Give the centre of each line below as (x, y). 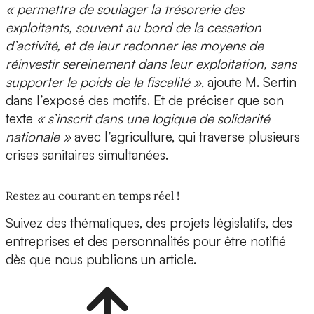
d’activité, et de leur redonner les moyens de (135, 46)
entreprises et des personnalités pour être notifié (146, 241)
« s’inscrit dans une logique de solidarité (153, 119)
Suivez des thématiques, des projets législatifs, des (149, 223)
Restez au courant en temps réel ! (93, 196)
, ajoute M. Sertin (249, 82)
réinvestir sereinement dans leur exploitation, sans (151, 64)
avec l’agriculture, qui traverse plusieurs (185, 137)
